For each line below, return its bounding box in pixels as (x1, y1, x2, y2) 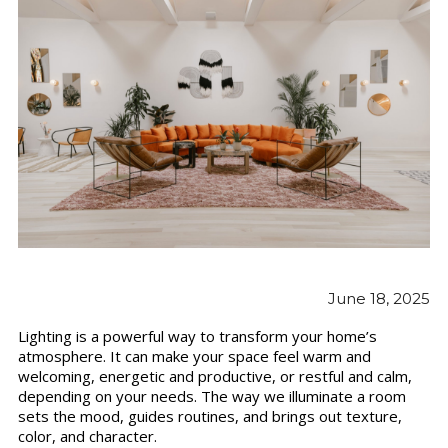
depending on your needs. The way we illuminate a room (17, 385, 406, 406)
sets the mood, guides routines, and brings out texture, (17, 405, 402, 426)
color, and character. (17, 425, 157, 446)
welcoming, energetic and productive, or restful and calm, (17, 365, 412, 386)
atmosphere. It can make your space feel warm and (17, 345, 371, 366)
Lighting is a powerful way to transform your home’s (17, 325, 377, 346)
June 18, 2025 (328, 288, 431, 308)
